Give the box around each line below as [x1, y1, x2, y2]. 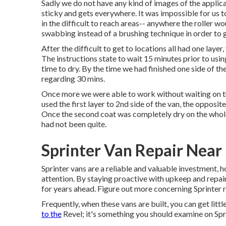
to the [41, 209, 62, 218]
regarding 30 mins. [41, 74, 105, 83]
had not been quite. [41, 119, 106, 129]
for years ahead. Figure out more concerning [41, 184, 194, 193]
